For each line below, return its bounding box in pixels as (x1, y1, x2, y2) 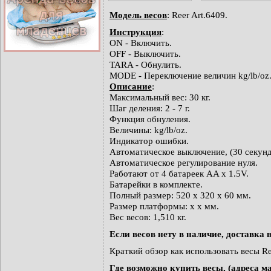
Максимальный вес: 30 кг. (109, 92, 211, 102)
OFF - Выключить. (109, 48, 181, 59)
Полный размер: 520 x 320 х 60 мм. (109, 190, 251, 200)
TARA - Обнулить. (109, 59, 181, 70)
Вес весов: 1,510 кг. (109, 212, 186, 222)
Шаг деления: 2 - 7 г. (109, 103, 190, 113)
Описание (109, 81, 152, 91)
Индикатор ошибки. (109, 135, 189, 146)
